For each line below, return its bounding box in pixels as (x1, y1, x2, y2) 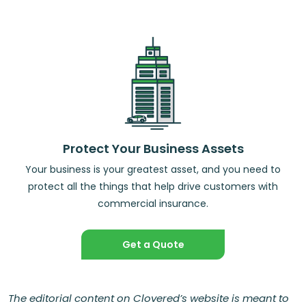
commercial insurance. (98, 196, 208, 210)
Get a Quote (122, 237, 184, 251)
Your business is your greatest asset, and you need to (25, 162, 281, 176)
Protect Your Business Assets (62, 139, 244, 157)
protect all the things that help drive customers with (28, 179, 278, 193)
